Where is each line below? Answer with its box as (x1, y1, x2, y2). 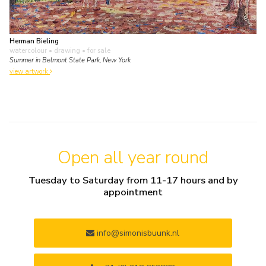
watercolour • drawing (9, 46, 80, 56)
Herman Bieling (9, 37, 59, 46)
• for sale (80, 46, 110, 56)
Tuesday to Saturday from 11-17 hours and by (28, 173, 238, 188)
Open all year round (58, 145, 208, 170)
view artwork (9, 66, 50, 76)
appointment (103, 185, 163, 199)
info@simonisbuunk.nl (94, 227, 180, 239)
